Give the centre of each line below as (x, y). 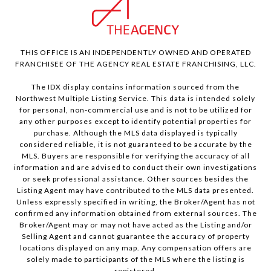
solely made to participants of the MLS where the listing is (135, 260)
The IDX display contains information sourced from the (135, 87)
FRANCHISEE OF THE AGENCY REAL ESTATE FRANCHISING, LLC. (135, 64)
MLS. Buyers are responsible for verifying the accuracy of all (135, 156)
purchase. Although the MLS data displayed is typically (135, 133)
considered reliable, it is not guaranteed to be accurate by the (135, 145)
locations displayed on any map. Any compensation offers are (135, 248)
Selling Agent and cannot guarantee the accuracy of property (135, 237)
